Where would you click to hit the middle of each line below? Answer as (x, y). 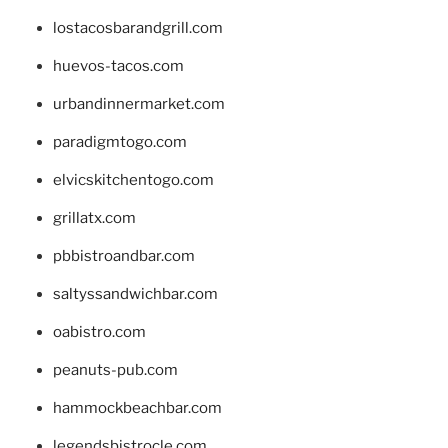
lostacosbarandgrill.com (137, 27)
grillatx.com (94, 217)
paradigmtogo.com (119, 141)
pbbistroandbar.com (123, 255)
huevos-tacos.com (118, 65)
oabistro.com (99, 331)
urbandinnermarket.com (138, 103)
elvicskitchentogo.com (133, 179)
